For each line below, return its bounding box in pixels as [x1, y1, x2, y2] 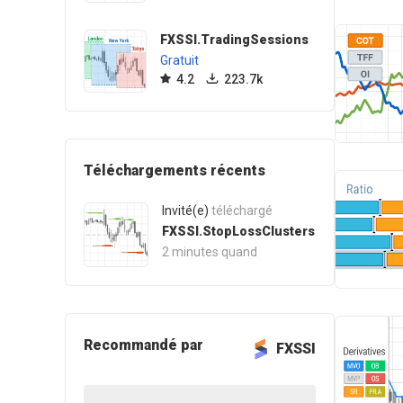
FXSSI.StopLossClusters [162, 224, 315, 238]
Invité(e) [162, 203, 209, 218]
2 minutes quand [162, 245, 257, 259]
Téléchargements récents [84, 162, 265, 179]
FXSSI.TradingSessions [160, 32, 309, 47]
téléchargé [209, 203, 273, 218]
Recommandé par [84, 336, 203, 354]
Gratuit [160, 53, 199, 67]
